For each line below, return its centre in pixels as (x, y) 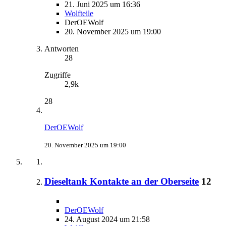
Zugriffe (58, 75)
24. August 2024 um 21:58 (107, 219)
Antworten (62, 49)
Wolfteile (79, 14)
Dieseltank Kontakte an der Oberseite (122, 181)
